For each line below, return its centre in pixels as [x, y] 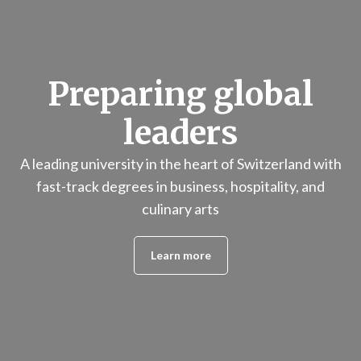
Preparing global [180, 94]
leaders [180, 133]
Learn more [180, 255]
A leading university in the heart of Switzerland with [180, 164]
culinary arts [180, 209]
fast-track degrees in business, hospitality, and [180, 186]
